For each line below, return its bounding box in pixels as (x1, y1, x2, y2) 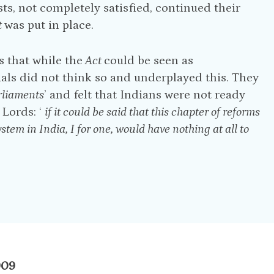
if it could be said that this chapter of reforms (45, 105, 261, 119)
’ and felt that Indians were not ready (44, 88, 246, 102)
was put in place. (4, 18, 94, 32)
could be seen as (104, 54, 194, 67)
